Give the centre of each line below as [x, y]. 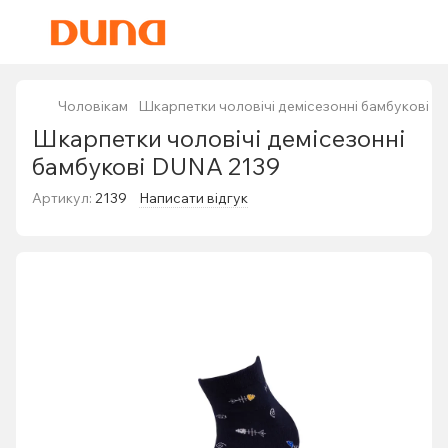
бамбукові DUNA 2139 [156, 166]
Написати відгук [193, 198]
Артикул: [62, 198]
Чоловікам [93, 106]
